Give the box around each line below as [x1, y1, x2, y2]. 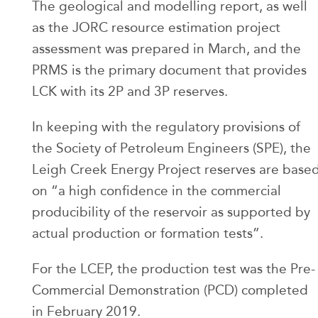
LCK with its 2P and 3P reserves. [32, 83, 228, 99]
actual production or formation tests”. [32, 225, 263, 241]
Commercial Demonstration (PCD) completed [32, 282, 308, 298]
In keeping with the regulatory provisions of [32, 119, 300, 135]
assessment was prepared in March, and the [32, 40, 301, 57]
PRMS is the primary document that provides [32, 62, 307, 78]
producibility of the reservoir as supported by [32, 204, 310, 220]
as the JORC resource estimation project [32, 19, 280, 35]
